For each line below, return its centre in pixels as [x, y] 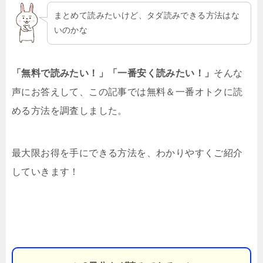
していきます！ [45, 171]
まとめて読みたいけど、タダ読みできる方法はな [147, 16]
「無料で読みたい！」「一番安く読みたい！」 [113, 73]
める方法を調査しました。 [70, 110]
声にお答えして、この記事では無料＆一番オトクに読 [127, 92]
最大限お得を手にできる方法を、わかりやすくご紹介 [127, 153]
